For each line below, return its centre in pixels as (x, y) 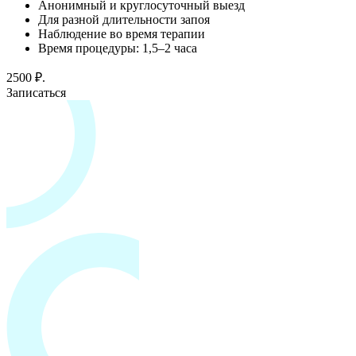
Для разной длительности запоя (124, 19)
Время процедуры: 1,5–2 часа (118, 48)
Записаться (36, 92)
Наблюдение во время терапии (122, 33)
